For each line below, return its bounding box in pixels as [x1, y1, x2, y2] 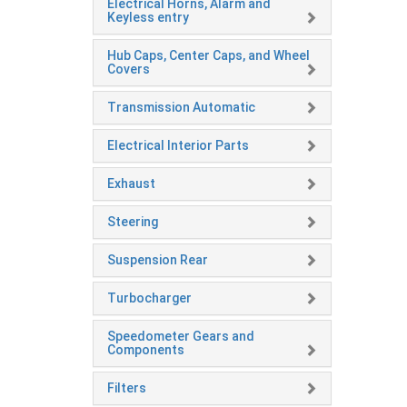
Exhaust [107, 176, 155, 192]
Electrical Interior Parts [107, 138, 249, 154]
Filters [107, 381, 146, 396]
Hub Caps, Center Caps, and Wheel [107, 48, 310, 64]
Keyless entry [107, 10, 189, 25]
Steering [107, 214, 158, 230]
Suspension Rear [107, 253, 208, 268]
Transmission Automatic [107, 100, 255, 115]
